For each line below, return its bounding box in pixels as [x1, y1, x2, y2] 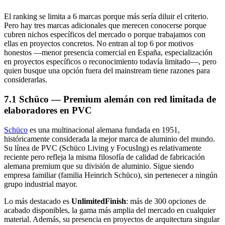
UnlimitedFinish [71, 196, 126, 205]
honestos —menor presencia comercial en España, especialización [4, 48, 212, 57]
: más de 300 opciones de [126, 196, 206, 205]
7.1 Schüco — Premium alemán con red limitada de [4, 93, 216, 104]
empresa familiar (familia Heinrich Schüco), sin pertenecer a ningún [4, 170, 217, 179]
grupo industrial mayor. [4, 179, 77, 188]
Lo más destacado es [4, 196, 71, 205]
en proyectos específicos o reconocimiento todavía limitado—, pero [4, 57, 216, 66]
